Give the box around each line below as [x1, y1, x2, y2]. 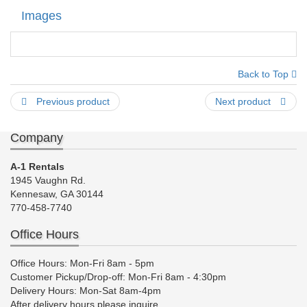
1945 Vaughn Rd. [10, 175, 86, 186]
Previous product [34, 96, 110, 108]
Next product [215, 96, 273, 108]
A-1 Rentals [10, 161, 64, 173]
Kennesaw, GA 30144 [10, 188, 103, 200]
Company [10, 131, 63, 145]
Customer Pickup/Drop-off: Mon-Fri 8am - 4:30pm [10, 271, 226, 283]
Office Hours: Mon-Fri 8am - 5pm [10, 258, 154, 269]
